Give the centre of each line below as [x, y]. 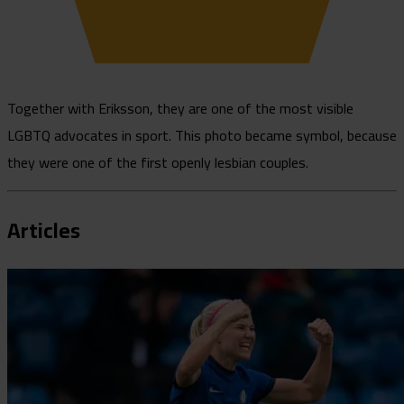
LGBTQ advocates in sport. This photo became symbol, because [202, 136]
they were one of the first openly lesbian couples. [158, 163]
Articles [44, 231]
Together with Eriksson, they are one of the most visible [180, 109]
